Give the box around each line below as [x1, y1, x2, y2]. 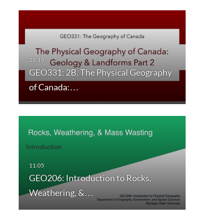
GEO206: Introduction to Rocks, [28, 172, 151, 184]
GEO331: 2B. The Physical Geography [28, 67, 172, 78]
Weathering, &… [28, 187, 93, 198]
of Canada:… [28, 82, 79, 93]
